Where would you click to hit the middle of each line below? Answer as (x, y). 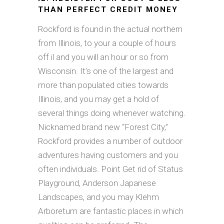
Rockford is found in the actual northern (110, 29)
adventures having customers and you (108, 155)
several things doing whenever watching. (112, 113)
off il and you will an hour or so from (103, 57)
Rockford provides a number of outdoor (110, 141)
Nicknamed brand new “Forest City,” (103, 127)
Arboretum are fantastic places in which (111, 211)
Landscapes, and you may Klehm (98, 197)
